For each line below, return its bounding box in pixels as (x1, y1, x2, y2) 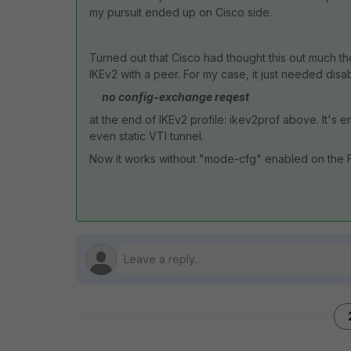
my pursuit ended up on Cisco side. (89, 5, 272, 19)
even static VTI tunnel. (89, 129, 204, 143)
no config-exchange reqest (102, 90, 249, 103)
